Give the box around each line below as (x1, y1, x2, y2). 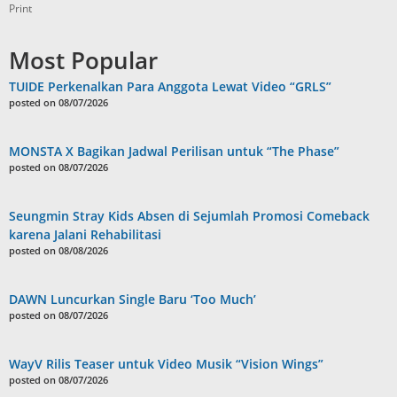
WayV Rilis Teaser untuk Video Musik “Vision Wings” (9, 354, 323, 372)
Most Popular (9, 43, 158, 76)
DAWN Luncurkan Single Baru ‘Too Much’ (9, 290, 256, 307)
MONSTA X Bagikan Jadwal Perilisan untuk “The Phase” (9, 142, 339, 160)
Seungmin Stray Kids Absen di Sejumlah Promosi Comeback (9, 206, 370, 224)
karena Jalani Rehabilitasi (9, 225, 161, 243)
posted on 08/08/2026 (9, 243, 108, 257)
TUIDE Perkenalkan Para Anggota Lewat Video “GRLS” (9, 77, 331, 95)
